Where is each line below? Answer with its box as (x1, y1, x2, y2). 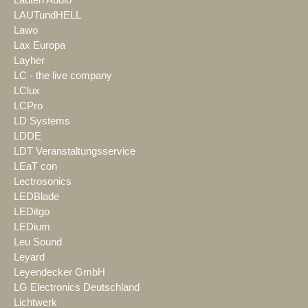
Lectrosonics (14, 176, 71, 188)
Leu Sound (14, 236, 62, 248)
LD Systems (14, 115, 70, 127)
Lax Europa (14, 40, 65, 52)
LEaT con (14, 161, 57, 173)
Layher (14, 55, 45, 67)
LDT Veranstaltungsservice (14, 146, 135, 157)
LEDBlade (14, 191, 59, 203)
